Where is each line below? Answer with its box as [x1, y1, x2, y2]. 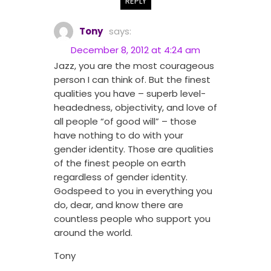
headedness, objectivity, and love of [54, 101, 217, 114]
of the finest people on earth [54, 157, 186, 170]
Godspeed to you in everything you [54, 184, 212, 198]
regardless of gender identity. [54, 171, 188, 184]
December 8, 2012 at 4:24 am [71, 44, 200, 57]
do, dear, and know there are [54, 198, 183, 212]
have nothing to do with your [54, 129, 183, 142]
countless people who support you [54, 212, 211, 226]
